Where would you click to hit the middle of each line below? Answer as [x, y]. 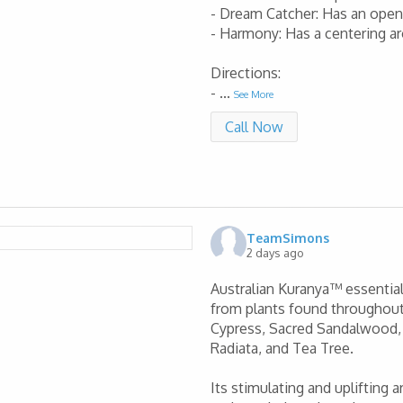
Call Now [254, 127]
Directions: [246, 73]
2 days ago [275, 252]
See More [254, 95]
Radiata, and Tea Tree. [282, 349]
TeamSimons [288, 237]
